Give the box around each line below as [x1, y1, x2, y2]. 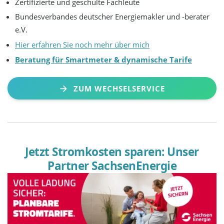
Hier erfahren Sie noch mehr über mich [15, 39, 150, 50]
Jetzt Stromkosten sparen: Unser [25, 144, 199, 160]
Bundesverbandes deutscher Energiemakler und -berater [15, 11, 210, 22]
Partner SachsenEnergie [47, 158, 176, 174]
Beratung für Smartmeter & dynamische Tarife [15, 54, 192, 64]
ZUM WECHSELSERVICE [73, 83, 165, 93]
